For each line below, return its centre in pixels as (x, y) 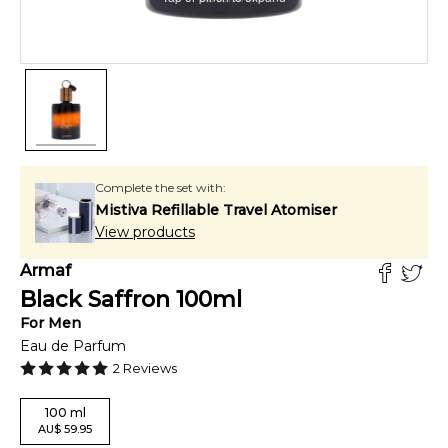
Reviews (148, 368)
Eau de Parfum (73, 346)
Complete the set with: (160, 187)
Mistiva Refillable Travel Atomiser (216, 210)
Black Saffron (95, 299)
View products (145, 232)
